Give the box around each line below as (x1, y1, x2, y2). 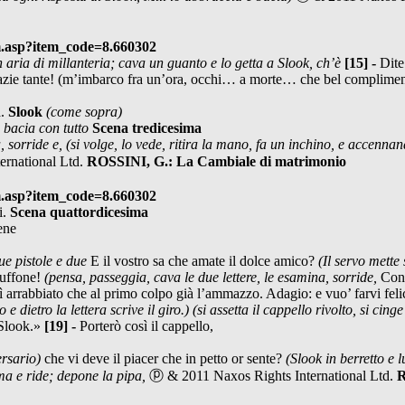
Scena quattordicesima (10, 203, 148, 220)
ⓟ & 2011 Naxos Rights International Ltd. (149, 367, 397, 383)
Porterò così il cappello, (80, 317, 213, 334)
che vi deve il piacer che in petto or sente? (44, 350, 286, 366)
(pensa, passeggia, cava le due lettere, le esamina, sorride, (44, 268, 381, 285)
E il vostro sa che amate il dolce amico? (90, 252, 318, 268)
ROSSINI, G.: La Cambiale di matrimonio (87, 153, 346, 169)
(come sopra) (46, 103, 122, 119)
